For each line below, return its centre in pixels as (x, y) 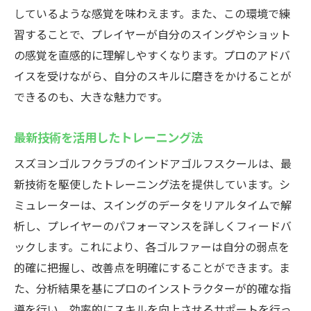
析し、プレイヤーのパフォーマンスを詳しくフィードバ (153, 226)
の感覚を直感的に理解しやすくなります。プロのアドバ (152, 55)
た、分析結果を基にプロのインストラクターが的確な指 (152, 288)
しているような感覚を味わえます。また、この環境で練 (152, 13)
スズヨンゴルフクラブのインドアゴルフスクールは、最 (153, 163)
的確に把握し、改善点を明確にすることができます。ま (152, 267)
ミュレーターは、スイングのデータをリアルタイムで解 (153, 205)
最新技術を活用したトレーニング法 (108, 137)
